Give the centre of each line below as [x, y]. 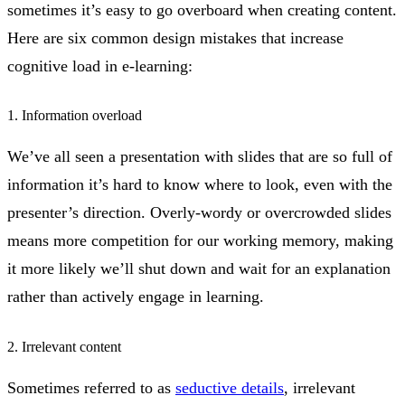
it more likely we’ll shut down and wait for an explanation [199, 269]
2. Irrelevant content [64, 346]
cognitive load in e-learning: [100, 66]
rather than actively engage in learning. [136, 297]
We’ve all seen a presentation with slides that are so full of [200, 157]
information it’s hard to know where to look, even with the [200, 185]
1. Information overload [75, 116]
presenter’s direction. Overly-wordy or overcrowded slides [199, 213]
